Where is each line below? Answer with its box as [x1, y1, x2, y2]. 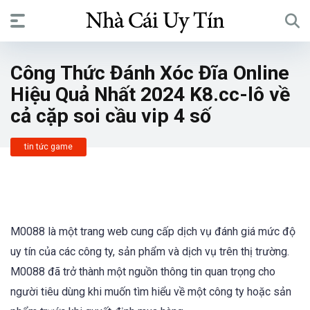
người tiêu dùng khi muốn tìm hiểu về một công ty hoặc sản [10, 285, 291, 298]
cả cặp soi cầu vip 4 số [10, 104, 211, 127]
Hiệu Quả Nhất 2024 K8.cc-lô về [10, 83, 290, 106]
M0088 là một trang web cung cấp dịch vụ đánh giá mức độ [10, 225, 295, 238]
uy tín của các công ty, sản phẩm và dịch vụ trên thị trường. [10, 245, 289, 258]
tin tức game [24, 142, 73, 152]
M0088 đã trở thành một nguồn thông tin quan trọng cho [10, 265, 275, 278]
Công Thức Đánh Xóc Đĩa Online [10, 62, 289, 84]
